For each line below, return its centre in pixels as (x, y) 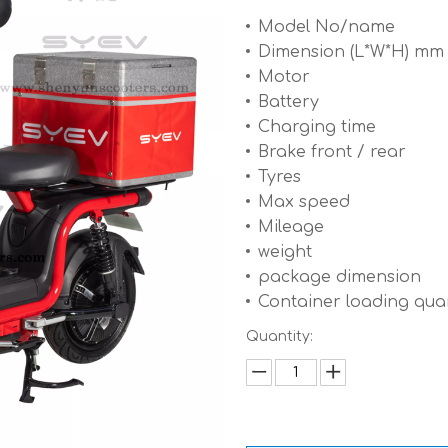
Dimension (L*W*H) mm (350, 52)
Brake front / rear (331, 152)
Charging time (316, 127)
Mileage (290, 227)
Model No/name (326, 27)
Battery (288, 102)
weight (284, 252)
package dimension (339, 277)
